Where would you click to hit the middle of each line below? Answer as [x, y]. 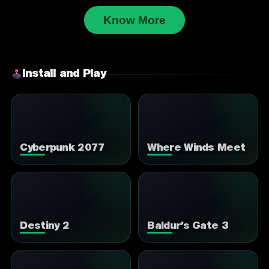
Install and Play [64, 74]
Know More [134, 20]
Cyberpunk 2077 [62, 148]
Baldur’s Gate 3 [188, 226]
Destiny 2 [45, 226]
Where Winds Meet [196, 148]
